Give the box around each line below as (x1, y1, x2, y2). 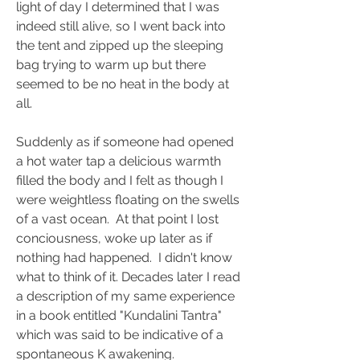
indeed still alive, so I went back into (16, 18, 226, 34)
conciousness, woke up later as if (16, 231, 212, 246)
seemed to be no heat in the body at (16, 76, 229, 92)
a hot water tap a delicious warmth (16, 153, 221, 169)
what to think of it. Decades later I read (16, 269, 240, 284)
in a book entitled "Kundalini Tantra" (16, 308, 222, 323)
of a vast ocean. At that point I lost (16, 211, 219, 227)
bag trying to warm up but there (16, 57, 206, 72)
